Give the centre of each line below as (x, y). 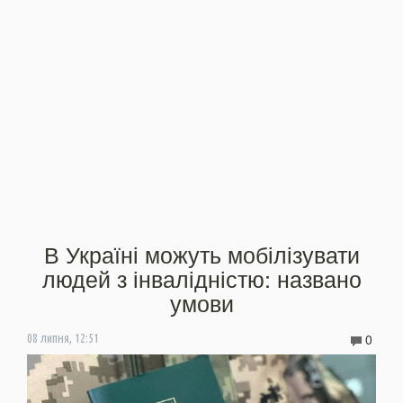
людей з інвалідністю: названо (201, 278)
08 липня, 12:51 (63, 338)
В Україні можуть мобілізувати (201, 253)
